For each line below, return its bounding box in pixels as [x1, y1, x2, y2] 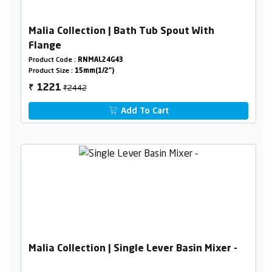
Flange [28, 41, 61, 52]
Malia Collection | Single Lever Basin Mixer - [28, 244, 237, 254]
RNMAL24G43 [77, 57, 123, 64]
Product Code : [28, 57, 78, 64]
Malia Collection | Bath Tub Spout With [28, 27, 214, 37]
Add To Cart [118, 107, 169, 116]
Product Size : [28, 68, 75, 75]
